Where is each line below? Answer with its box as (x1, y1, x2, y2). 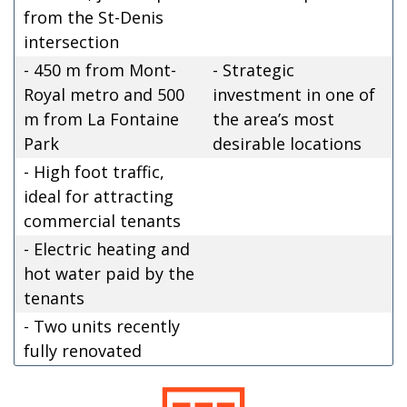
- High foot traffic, (24, 160, 164, 183)
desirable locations (213, 132, 362, 154)
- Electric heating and (24, 237, 190, 260)
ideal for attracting (24, 184, 174, 207)
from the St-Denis (24, 5, 164, 28)
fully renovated (24, 339, 142, 362)
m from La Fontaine (24, 107, 179, 130)
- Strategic (213, 58, 294, 81)
